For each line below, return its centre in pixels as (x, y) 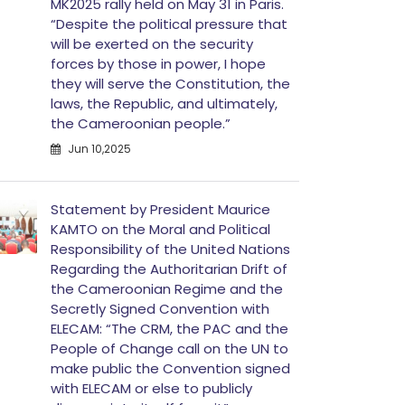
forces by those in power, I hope (158, 64)
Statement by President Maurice (160, 209)
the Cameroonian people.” (141, 123)
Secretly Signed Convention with (160, 309)
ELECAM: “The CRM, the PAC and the (170, 329)
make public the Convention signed (170, 368)
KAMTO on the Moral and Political (160, 229)
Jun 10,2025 (98, 149)
